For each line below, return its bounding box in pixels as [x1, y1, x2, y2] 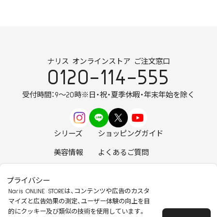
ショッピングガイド [97, 130, 163, 138]
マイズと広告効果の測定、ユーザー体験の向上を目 [8, 199, 150, 205]
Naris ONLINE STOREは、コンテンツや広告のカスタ [8, 188, 150, 195]
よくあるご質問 [97, 149, 149, 157]
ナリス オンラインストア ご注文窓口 [47, 58, 170, 66]
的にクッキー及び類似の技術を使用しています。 [8, 209, 145, 216]
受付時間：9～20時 [22, 92, 81, 99]
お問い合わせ [97, 168, 141, 176]
